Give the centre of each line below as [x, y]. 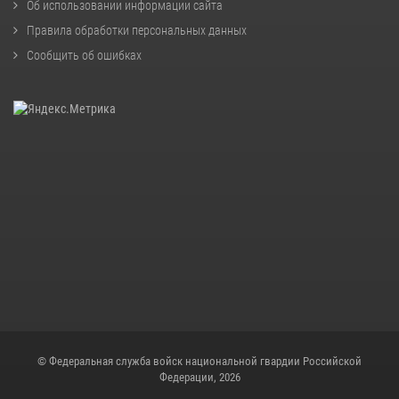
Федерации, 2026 [199, 377]
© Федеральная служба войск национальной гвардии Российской [199, 361]
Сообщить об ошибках [84, 56]
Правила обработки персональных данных [137, 31]
